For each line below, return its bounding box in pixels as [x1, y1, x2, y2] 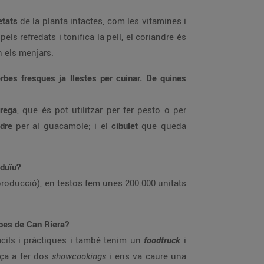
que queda [141, 120, 186, 131]
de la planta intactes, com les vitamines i [20, 15, 186, 27]
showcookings [52, 250, 109, 262]
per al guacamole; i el [16, 120, 111, 131]
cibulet [111, 120, 141, 131]
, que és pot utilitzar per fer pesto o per [17, 104, 186, 115]
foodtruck [144, 234, 180, 246]
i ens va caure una [109, 250, 186, 262]
